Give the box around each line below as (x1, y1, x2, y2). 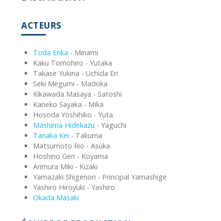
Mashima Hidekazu (33, 120, 95, 130)
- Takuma (69, 131, 102, 141)
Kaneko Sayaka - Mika (33, 100, 104, 110)
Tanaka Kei (33, 131, 69, 141)
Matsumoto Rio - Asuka (33, 141, 110, 151)
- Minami (68, 48, 98, 58)
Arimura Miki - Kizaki (33, 162, 98, 172)
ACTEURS (21, 20, 62, 32)
